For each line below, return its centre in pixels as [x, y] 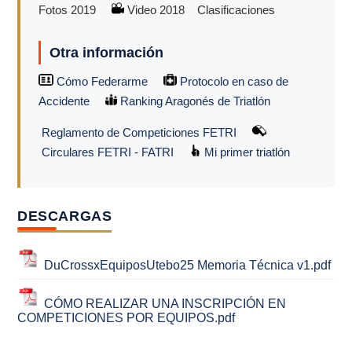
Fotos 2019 [75, 9]
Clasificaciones [236, 9]
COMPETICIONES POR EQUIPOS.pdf [126, 317]
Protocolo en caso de [232, 81]
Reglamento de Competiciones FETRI [139, 132]
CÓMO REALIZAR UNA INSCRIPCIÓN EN [165, 303]
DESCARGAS [65, 216]
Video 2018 [159, 9]
